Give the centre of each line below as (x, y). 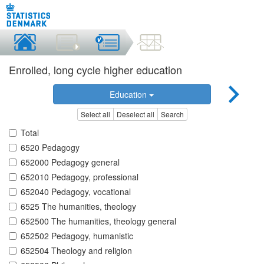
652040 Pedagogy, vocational (76, 192)
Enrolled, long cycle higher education (95, 70)
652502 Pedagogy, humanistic (77, 236)
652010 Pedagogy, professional (80, 177)
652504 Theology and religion (76, 251)
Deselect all (135, 114)
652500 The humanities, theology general (98, 221)
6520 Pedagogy (50, 148)
